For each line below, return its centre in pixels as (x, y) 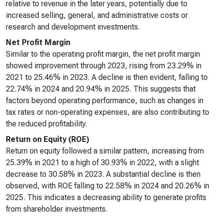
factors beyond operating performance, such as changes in (105, 101)
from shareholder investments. (57, 209)
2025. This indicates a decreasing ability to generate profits (106, 197)
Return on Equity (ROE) (47, 139)
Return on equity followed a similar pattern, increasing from (105, 151)
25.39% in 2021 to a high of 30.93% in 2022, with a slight (102, 163)
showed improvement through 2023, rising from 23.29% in (104, 66)
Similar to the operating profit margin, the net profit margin (103, 54)
